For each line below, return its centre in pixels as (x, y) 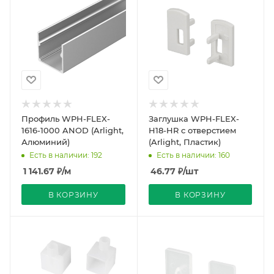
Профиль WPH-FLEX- (66, 118)
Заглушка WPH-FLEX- (194, 118)
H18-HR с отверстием (192, 130)
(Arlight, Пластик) (184, 142)
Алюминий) (46, 142)
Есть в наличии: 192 (66, 155)
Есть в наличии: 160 (193, 155)
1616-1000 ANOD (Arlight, (72, 130)
